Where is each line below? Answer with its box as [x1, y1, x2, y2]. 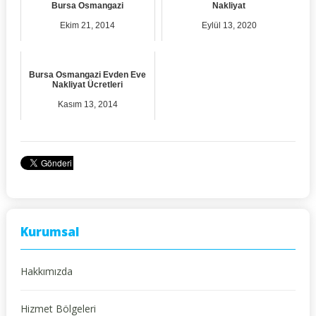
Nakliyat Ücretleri [52, 79, 123, 90]
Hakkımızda [20, 264, 73, 278]
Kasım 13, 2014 [57, 99, 118, 110]
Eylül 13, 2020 [201, 20, 257, 31]
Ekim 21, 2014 [60, 20, 116, 31]
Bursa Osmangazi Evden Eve [29, 69, 147, 80]
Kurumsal [20, 223, 79, 240]
